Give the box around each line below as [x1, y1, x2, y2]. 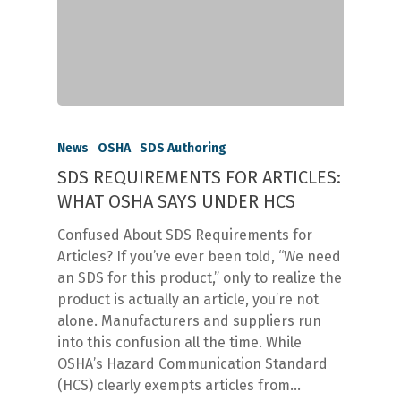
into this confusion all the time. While [57, 334, 302, 352]
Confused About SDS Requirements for [57, 226, 312, 244]
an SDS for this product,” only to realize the [57, 269, 342, 287]
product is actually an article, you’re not [57, 291, 319, 309]
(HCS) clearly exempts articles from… [57, 377, 301, 395]
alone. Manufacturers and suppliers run [57, 312, 321, 330]
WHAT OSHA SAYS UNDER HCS [57, 191, 295, 213]
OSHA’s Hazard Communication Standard [57, 355, 328, 373]
